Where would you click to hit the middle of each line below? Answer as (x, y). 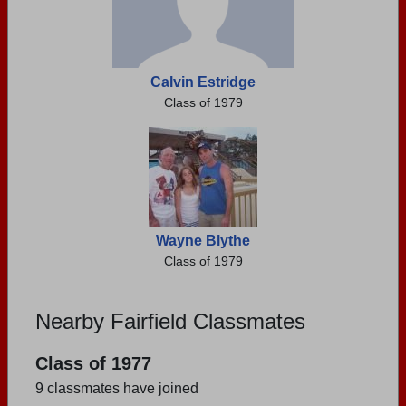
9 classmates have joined (117, 388)
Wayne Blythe (203, 241)
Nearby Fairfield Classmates (170, 321)
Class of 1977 (93, 363)
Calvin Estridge (203, 82)
